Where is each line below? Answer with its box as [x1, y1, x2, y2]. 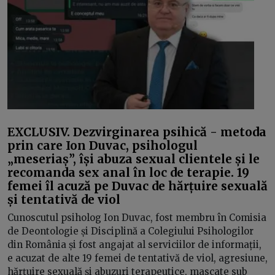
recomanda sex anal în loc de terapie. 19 [7, 165, 249, 180]
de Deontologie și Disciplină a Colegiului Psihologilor [7, 225, 254, 237]
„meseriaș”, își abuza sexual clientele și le [7, 151, 260, 166]
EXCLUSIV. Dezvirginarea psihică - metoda [7, 124, 266, 139]
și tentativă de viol [7, 192, 120, 207]
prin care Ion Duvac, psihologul [7, 137, 198, 153]
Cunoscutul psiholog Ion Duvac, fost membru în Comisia [7, 212, 266, 223]
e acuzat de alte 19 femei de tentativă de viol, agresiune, [7, 252, 268, 264]
